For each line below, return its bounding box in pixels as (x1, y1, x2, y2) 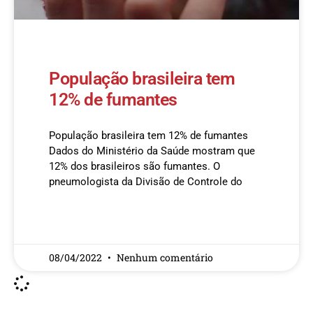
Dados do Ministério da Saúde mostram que (49, 145, 255, 157)
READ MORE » (49, 217, 103, 227)
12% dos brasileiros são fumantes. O (49, 160, 220, 173)
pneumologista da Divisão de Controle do (49, 175, 242, 188)
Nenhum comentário (117, 251, 213, 264)
